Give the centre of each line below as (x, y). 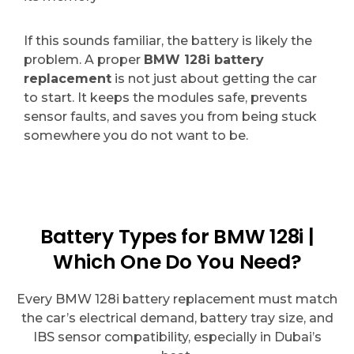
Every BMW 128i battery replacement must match (177, 299)
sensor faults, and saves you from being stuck (170, 117)
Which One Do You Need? (177, 262)
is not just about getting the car (214, 79)
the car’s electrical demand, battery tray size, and (177, 318)
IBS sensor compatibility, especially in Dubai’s (177, 337)
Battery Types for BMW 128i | (177, 237)
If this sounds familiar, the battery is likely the (168, 41)
